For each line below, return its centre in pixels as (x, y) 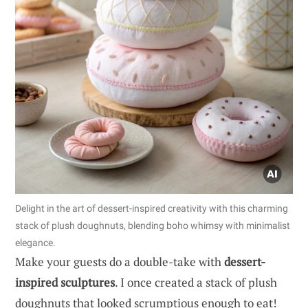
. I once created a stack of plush (196, 282)
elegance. (35, 242)
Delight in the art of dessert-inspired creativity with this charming (152, 208)
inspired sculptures (65, 282)
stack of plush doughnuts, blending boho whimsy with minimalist (153, 225)
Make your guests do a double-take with (120, 261)
